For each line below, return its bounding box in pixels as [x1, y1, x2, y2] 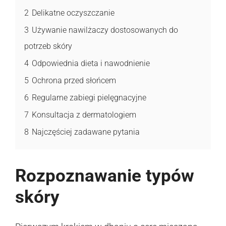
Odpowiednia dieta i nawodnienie [32, 58, 150, 68]
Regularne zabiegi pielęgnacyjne [32, 92, 146, 102]
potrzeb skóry [24, 41, 72, 51]
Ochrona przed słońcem [32, 75, 116, 85]
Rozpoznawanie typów [15, 165, 194, 186]
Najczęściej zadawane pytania [32, 127, 140, 137]
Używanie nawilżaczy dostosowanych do [32, 25, 178, 35]
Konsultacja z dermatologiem [32, 109, 136, 120]
